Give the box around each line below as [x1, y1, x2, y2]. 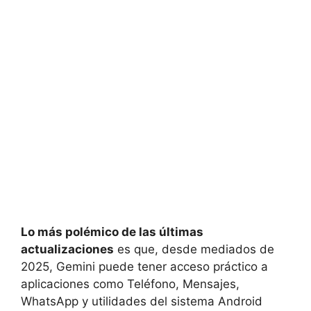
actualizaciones [21, 242, 114, 257]
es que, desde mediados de [114, 242, 274, 257]
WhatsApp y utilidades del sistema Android [21, 294, 262, 309]
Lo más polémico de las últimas [21, 225, 203, 239]
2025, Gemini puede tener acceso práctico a [21, 260, 268, 274]
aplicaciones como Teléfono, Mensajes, [21, 277, 239, 292]
